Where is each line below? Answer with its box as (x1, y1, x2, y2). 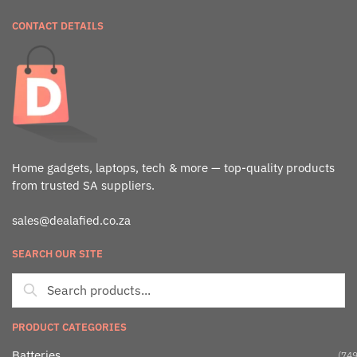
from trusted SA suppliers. (12, 178, 155, 194)
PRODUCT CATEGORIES (12, 320, 127, 335)
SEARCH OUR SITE (12, 246, 103, 261)
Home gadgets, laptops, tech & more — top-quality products (12, 160, 335, 176)
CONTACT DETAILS (12, 19, 104, 33)
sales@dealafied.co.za (12, 212, 131, 228)
